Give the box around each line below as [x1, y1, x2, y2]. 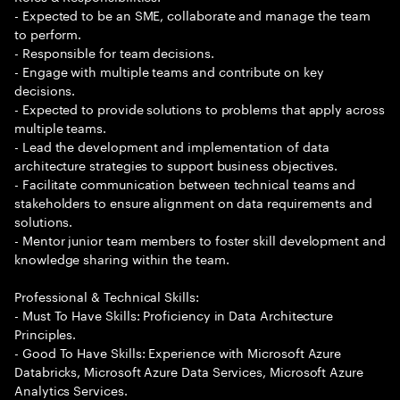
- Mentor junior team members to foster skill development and [14, 229, 386, 249]
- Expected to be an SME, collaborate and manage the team [14, 4, 371, 24]
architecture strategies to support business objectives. [14, 154, 338, 174]
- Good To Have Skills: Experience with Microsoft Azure [14, 342, 342, 362]
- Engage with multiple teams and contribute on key [14, 61, 324, 80]
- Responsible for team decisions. [14, 42, 214, 62]
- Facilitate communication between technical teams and [14, 173, 356, 193]
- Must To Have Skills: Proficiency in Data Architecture [14, 304, 334, 324]
